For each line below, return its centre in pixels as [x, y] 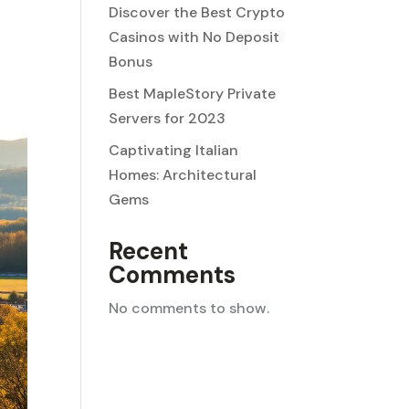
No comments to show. [189, 308]
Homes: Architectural [183, 175]
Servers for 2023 [168, 118]
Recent [149, 251]
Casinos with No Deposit [194, 37]
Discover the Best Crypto [197, 12]
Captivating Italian [174, 150]
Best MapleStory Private [193, 94]
